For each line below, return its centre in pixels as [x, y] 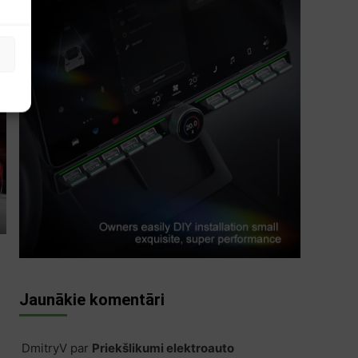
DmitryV [44, 348]
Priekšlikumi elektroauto [163, 348]
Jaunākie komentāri [91, 299]
